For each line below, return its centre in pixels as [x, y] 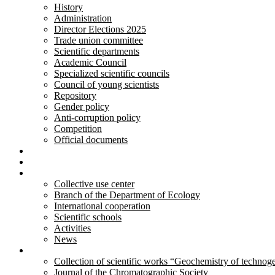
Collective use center [94, 184]
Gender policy [82, 107]
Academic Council [90, 62]
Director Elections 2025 [100, 29]
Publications [53, 250]
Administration [83, 18]
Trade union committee [99, 40]
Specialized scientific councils [112, 73]
